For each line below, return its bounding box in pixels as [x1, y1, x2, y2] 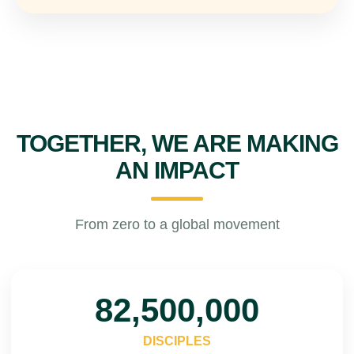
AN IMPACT [115, 157, 239, 183]
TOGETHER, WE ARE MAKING [16, 130, 338, 156]
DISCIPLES [143, 334, 211, 348]
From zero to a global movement [74, 217, 280, 232]
